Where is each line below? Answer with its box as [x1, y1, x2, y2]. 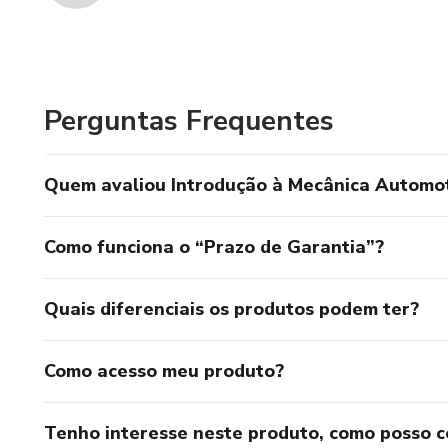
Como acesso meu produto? [44, 359, 284, 383]
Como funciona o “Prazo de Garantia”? [44, 235, 384, 259]
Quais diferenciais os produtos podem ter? [44, 297, 419, 321]
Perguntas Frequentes [44, 102, 334, 140]
